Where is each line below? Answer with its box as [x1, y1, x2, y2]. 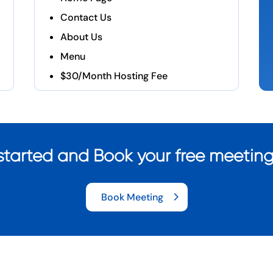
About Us [60, 30, 102, 43]
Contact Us [60, 10, 112, 24]
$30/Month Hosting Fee [60, 69, 168, 82]
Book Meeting [101, 191, 163, 204]
